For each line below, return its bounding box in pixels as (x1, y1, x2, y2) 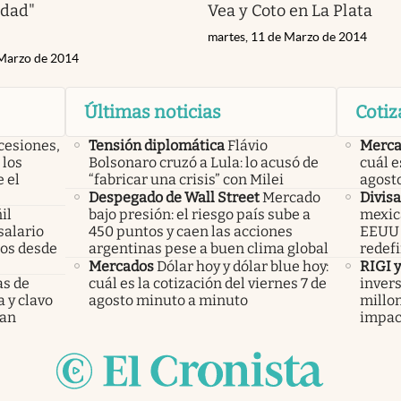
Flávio (226, 136, 268, 154)
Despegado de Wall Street (88, 188, 260, 206)
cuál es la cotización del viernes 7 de (88, 274, 327, 292)
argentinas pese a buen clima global (88, 239, 328, 257)
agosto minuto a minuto (88, 291, 248, 309)
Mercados (88, 257, 154, 275)
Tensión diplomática (88, 136, 225, 154)
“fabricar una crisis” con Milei (88, 170, 284, 188)
